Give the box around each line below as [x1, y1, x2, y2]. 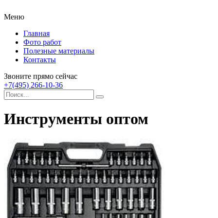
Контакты [23, 55, 56, 64]
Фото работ [23, 38, 61, 46]
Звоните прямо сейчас [4, 72, 77, 80]
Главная [23, 29, 50, 37]
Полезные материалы [23, 47, 94, 55]
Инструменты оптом [4, 110, 148, 128]
